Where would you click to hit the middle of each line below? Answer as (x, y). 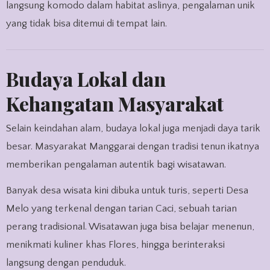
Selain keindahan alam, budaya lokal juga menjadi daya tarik (133, 129)
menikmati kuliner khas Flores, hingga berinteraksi (115, 245)
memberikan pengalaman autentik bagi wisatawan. (116, 165)
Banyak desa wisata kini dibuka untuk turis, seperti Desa (127, 191)
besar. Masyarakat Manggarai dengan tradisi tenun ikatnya (132, 147)
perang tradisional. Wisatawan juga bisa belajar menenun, (130, 227)
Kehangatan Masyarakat (115, 103)
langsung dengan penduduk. (66, 263)
